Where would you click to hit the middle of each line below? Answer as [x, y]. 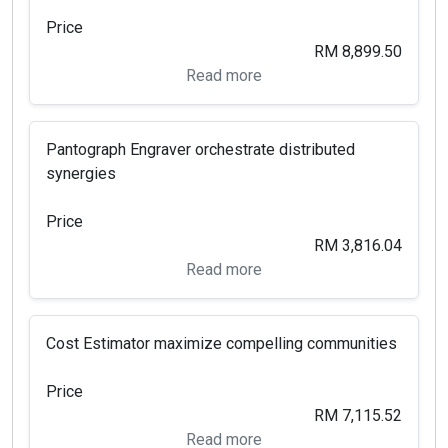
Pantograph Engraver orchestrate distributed [200, 149]
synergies [81, 173]
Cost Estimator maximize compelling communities [221, 343]
